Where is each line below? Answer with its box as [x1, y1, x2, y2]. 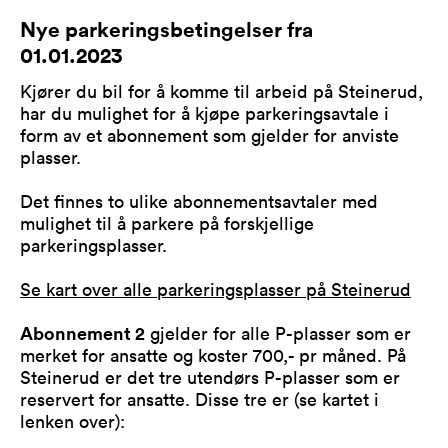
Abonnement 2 [20, 320, 145, 345]
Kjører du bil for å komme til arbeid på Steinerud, [20, 78, 423, 103]
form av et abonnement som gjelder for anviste [20, 122, 399, 147]
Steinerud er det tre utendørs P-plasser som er [20, 364, 400, 389]
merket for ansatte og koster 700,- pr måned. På [20, 342, 406, 367]
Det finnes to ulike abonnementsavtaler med [20, 188, 378, 213]
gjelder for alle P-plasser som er [145, 320, 411, 345]
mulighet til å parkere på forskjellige [20, 210, 314, 235]
